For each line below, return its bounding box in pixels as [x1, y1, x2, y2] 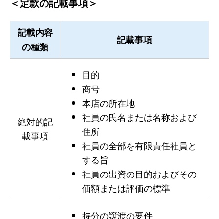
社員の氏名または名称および [82, 110, 197, 123]
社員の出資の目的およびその [82, 167, 197, 180]
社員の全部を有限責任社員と [82, 138, 197, 152]
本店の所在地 [82, 96, 135, 109]
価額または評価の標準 [82, 181, 170, 194]
